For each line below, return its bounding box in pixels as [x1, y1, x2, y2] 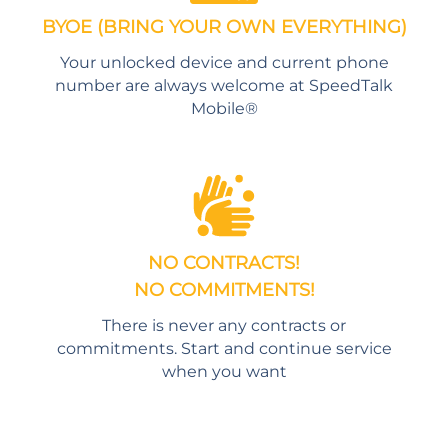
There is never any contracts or [102, 314, 346, 335]
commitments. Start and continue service [56, 337, 392, 358]
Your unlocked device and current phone [59, 52, 389, 73]
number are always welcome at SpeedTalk [55, 75, 393, 96]
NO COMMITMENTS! [133, 278, 315, 301]
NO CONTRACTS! [148, 251, 300, 274]
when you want [161, 360, 287, 381]
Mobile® [190, 98, 258, 119]
